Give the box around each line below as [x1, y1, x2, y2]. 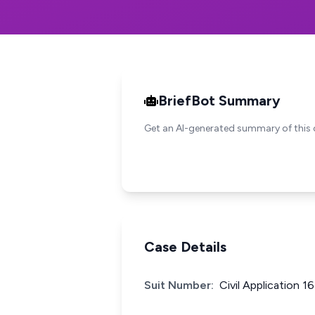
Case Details [144, 238, 226, 255]
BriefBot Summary [158, 92, 281, 109]
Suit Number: [144, 278, 214, 292]
